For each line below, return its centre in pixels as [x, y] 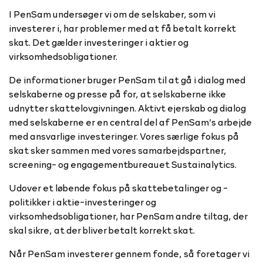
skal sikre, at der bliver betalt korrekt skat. [102, 230]
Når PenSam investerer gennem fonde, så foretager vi [129, 253]
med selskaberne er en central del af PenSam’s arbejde [130, 122]
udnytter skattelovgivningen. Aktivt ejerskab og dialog [127, 107]
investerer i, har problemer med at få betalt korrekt [122, 28]
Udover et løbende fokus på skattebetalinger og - [118, 187]
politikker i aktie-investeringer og [82, 201]
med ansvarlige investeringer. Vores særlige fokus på [124, 136]
